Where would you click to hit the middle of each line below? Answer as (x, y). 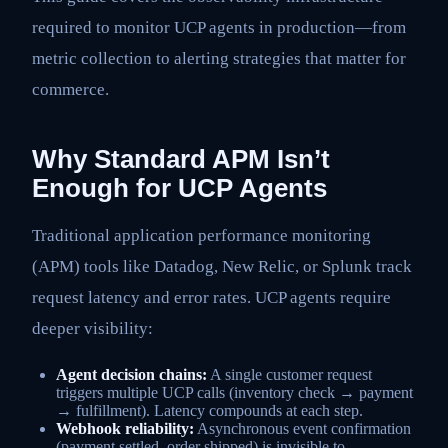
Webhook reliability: (125, 429)
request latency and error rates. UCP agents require (211, 297)
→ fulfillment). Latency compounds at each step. (209, 411)
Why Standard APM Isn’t (181, 159)
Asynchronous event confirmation (302, 429)
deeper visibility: (92, 328)
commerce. (70, 90)
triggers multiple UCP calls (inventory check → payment (234, 393)
